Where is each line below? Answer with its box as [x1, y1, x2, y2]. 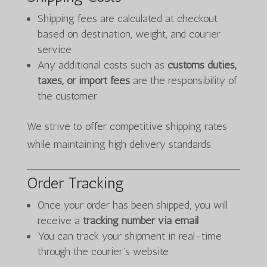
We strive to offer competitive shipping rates [26, 120, 227, 133]
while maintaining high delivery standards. [26, 138, 213, 151]
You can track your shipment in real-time [37, 229, 222, 243]
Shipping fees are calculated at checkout [37, 12, 218, 25]
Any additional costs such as [37, 58, 167, 72]
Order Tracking [26, 174, 124, 193]
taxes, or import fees [37, 74, 130, 87]
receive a [37, 214, 83, 227]
